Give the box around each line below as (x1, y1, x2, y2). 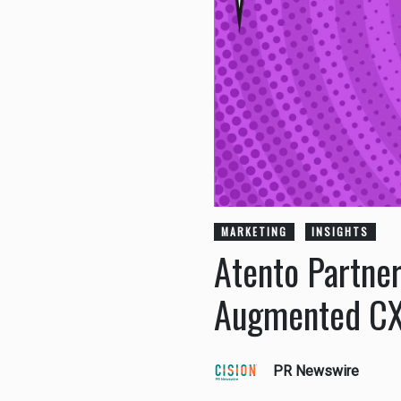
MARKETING (220, 224, 287, 240)
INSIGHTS (311, 224, 370, 240)
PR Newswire (273, 363, 359, 380)
